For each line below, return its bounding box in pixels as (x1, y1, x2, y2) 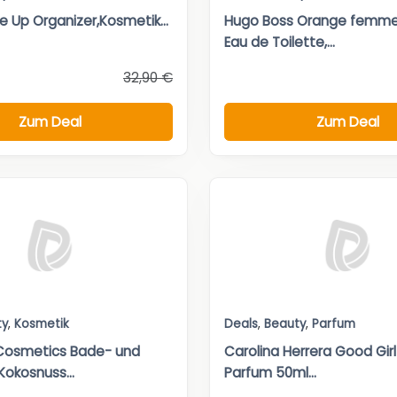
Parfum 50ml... (224, 363, 316, 383)
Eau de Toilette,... (224, 33, 335, 52)
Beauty (264, 315, 306, 333)
